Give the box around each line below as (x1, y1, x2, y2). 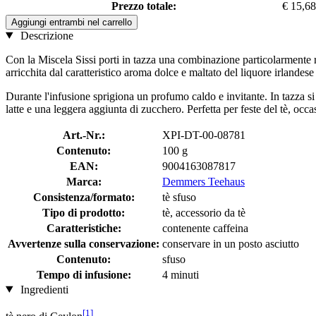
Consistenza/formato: (32, 190, 135, 203)
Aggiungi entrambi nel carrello (11, 16, 132, 28)
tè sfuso (162, 190, 196, 203)
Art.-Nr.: (62, 128, 105, 141)
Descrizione (17, 29, 73, 42)
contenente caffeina (162, 221, 248, 234)
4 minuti (162, 268, 199, 281)
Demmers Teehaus (162, 175, 245, 188)
